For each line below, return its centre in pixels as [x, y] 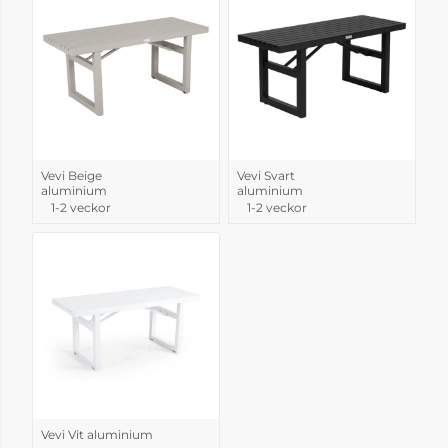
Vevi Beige [71, 175]
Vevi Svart [266, 175]
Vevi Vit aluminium [97, 434]
